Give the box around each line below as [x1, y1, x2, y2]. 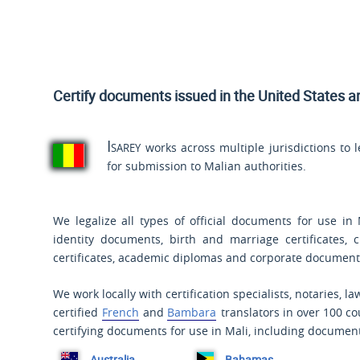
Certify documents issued [53, 86, 220, 106]
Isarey [107, 136, 141, 157]
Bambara [167, 304, 217, 320]
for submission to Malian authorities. [107, 158, 307, 174]
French [101, 304, 139, 320]
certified [53, 304, 99, 320]
